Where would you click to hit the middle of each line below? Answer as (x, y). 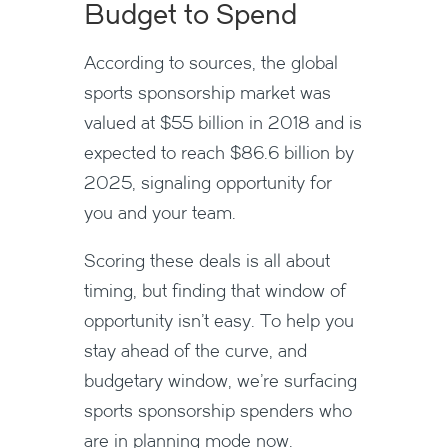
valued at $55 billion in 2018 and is (223, 122)
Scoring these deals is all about (207, 260)
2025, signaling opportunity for (208, 182)
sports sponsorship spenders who (218, 410)
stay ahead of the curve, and (195, 350)
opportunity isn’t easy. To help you (219, 320)
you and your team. (160, 212)
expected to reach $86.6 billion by (219, 152)
